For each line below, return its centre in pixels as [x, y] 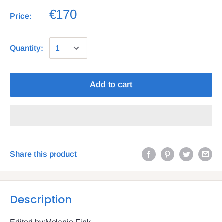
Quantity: [27, 48]
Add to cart [111, 85]
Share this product [43, 154]
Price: [21, 16]
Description [41, 200]
